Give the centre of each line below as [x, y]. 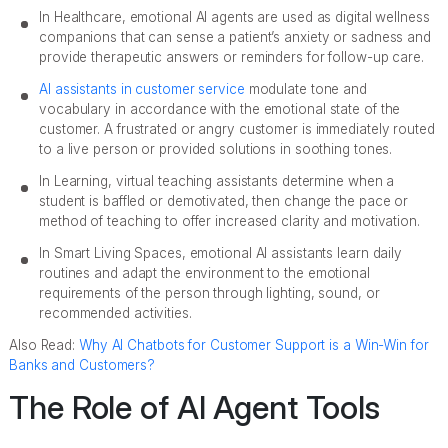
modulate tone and [305, 88]
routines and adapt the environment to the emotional [204, 272]
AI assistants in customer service [142, 88]
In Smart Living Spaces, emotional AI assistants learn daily [221, 252]
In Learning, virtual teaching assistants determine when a [217, 180]
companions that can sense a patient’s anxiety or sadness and [235, 36]
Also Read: [44, 344]
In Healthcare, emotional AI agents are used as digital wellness [234, 16]
